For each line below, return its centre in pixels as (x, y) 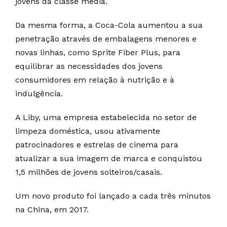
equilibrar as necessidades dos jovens (89, 66)
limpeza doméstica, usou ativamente (88, 131)
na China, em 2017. (52, 209)
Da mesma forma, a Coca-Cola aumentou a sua (109, 25)
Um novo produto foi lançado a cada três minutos (113, 196)
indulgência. (39, 93)
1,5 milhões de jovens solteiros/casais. (89, 172)
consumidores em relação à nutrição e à (95, 80)
